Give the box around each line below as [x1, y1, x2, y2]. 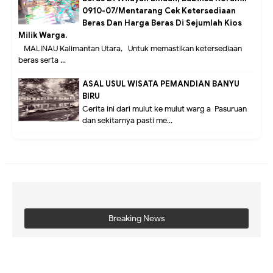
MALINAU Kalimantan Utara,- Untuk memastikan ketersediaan [18, 44, 242, 54]
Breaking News [108, 213, 165, 224]
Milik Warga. [18, 30, 67, 41]
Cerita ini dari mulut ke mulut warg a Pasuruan [82, 104, 247, 115]
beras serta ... [18, 55, 66, 66]
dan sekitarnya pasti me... [82, 116, 172, 126]
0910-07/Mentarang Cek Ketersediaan [82, 5, 236, 16]
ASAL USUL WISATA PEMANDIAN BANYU [82, 78, 239, 89]
